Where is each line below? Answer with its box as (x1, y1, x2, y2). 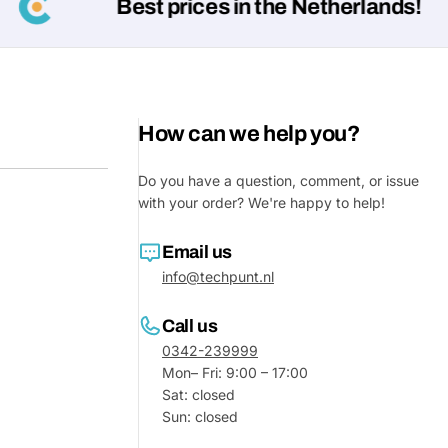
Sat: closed (162, 386, 235, 403)
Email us (162, 242, 233, 262)
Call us (162, 316, 218, 336)
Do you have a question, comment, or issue (138, 172, 419, 189)
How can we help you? (138, 122, 360, 146)
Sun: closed (162, 408, 238, 425)
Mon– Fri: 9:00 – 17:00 (162, 364, 308, 381)
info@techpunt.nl (162, 268, 274, 285)
